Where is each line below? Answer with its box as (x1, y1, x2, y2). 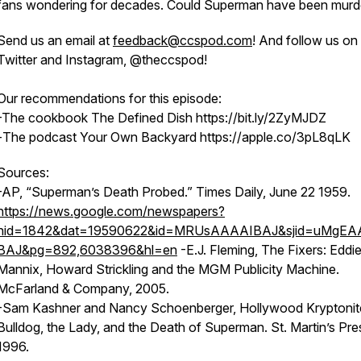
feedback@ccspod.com (113, 32, 252, 48)
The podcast (2, 129, 80, 145)
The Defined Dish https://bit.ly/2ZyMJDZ (91, 110, 326, 126)
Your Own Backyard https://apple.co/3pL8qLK (80, 129, 354, 145)
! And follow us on (252, 32, 358, 48)
